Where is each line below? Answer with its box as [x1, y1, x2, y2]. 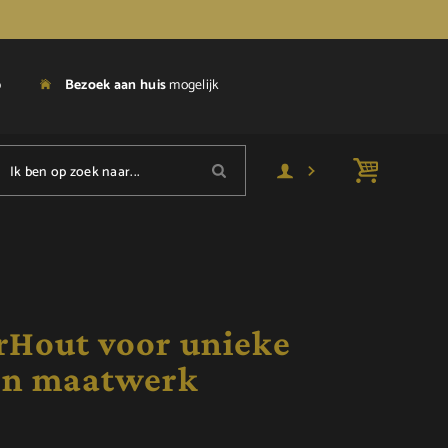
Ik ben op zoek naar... [10, 160, 141, 183]
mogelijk [166, 74, 220, 97]
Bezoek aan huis [64, 74, 167, 97]
